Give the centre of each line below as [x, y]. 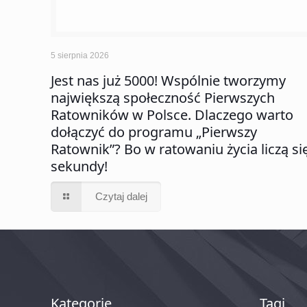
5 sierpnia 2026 [80, 56]
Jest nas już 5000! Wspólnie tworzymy [169, 81]
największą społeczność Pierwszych [163, 98]
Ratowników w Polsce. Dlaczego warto [172, 115]
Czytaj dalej [122, 197]
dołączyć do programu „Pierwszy [154, 132]
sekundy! [79, 167]
